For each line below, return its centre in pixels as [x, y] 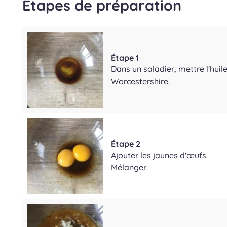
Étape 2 [126, 144]
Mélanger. [129, 167]
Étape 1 [125, 58]
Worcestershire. [140, 81]
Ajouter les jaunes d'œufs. [159, 155]
